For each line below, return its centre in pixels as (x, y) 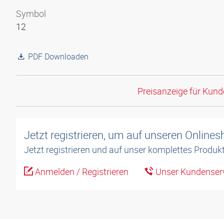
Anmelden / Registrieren (81, 172)
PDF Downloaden (58, 56)
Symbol (31, 13)
